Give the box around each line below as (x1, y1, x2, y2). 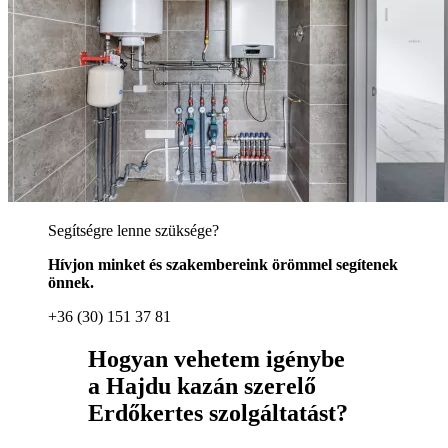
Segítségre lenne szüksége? (48, 221, 219, 239)
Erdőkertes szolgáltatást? (88, 399, 348, 426)
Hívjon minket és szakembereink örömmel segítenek (48, 255, 398, 273)
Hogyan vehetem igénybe (88, 345, 345, 372)
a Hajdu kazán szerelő (88, 372, 316, 399)
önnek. (48, 273, 94, 291)
